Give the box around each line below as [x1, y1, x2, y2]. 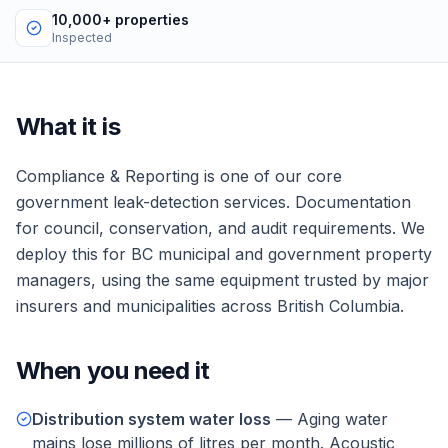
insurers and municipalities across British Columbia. [16, 296, 404, 316]
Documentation [295, 192, 411, 212]
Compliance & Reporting [16, 166, 199, 186]
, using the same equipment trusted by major [91, 270, 429, 290]
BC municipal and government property [131, 244, 432, 264]
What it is [16, 112, 120, 141]
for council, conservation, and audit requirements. [16, 218, 396, 238]
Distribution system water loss [32, 409, 271, 429]
